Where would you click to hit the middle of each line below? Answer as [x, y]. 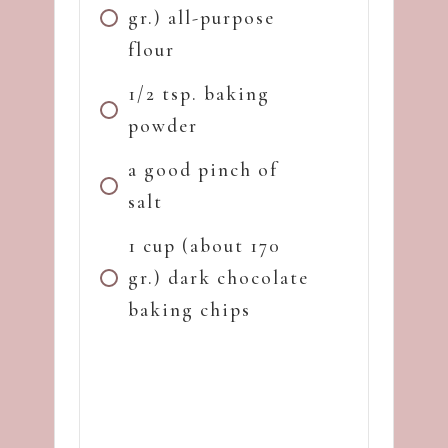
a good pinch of [203, 169]
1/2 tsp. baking [199, 93]
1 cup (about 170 [204, 245]
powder [163, 125]
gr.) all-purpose [201, 17]
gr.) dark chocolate [218, 277]
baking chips [189, 309]
